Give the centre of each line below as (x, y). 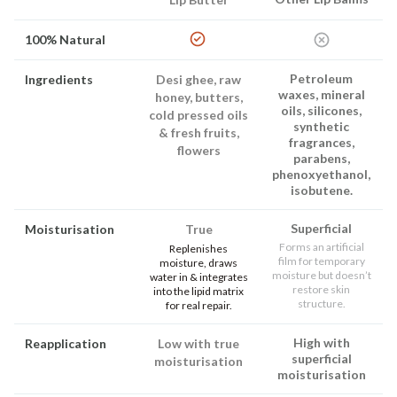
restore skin (322, 289)
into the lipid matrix (198, 291)
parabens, (321, 158)
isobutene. (321, 190)
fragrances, (321, 142)
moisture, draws (198, 262)
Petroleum (322, 78)
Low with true (198, 343)
